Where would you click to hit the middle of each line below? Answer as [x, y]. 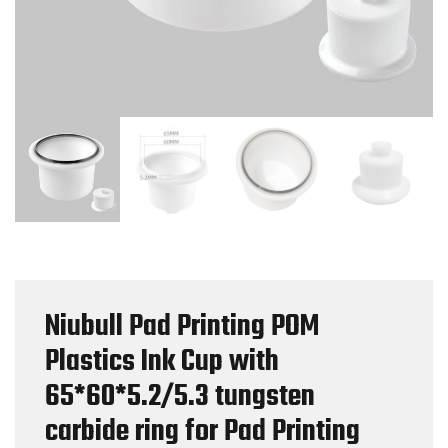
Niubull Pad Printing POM [182, 326]
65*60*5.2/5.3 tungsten [180, 396]
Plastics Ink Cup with [162, 361]
